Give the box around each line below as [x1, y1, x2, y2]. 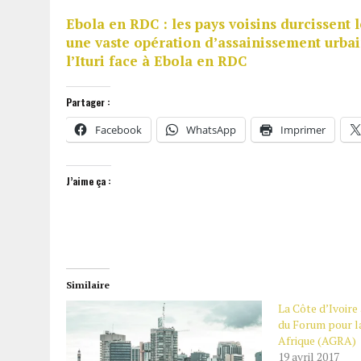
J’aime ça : [66, 173, 111, 188]
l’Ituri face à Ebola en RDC [66, 51, 247, 70]
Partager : [66, 94, 110, 109]
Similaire [66, 278, 110, 291]
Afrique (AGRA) [277, 332, 356, 348]
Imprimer [280, 122, 326, 137]
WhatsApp [186, 122, 236, 137]
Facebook [95, 122, 142, 137]
